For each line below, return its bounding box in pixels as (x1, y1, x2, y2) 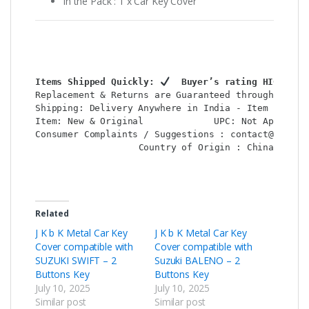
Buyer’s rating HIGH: (170, 77, 295, 88)
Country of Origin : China (138, 142, 274, 153)
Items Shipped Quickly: (35, 77, 160, 88)
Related (35, 208, 70, 220)
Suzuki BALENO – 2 (154, 254, 240, 268)
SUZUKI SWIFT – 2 (35, 254, 117, 268)
